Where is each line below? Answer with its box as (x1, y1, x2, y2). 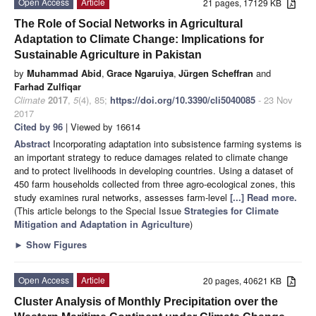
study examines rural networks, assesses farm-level (14, 190, 230, 204)
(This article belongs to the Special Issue (14, 203, 184, 217)
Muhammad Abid (27, 66, 102, 80)
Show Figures (23, 237, 87, 251)
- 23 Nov (255, 92, 293, 107)
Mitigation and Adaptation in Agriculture (14, 217, 190, 231)
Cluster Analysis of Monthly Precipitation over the (14, 295, 278, 308)
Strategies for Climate (184, 203, 279, 217)
